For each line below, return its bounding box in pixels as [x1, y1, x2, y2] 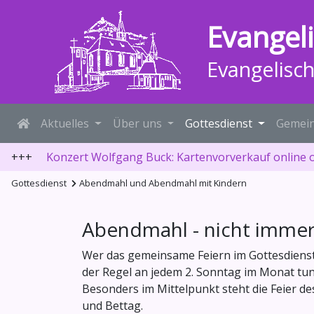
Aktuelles [41, 116, 89, 132]
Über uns [112, 116, 162, 132]
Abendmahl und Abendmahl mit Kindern [79, 177, 247, 190]
